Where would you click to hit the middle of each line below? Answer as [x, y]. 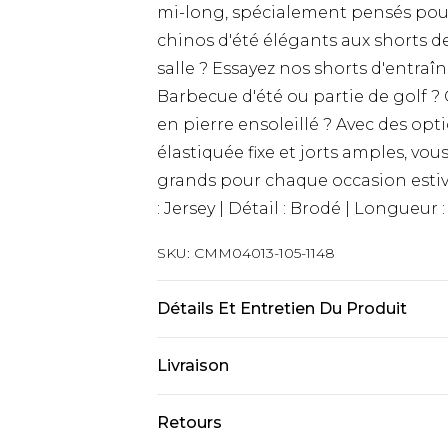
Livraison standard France [261, 413]
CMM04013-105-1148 [264, 253]
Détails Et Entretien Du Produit [282, 308]
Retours [189, 422]
